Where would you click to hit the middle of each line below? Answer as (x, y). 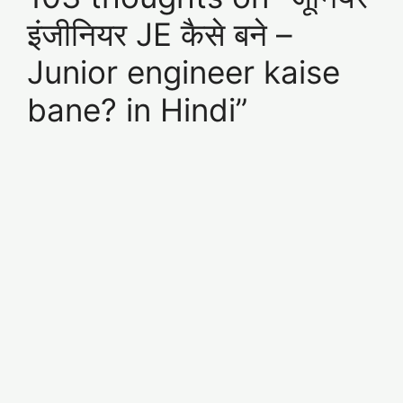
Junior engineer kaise (184, 72)
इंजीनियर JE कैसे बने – (160, 34)
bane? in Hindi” (137, 109)
